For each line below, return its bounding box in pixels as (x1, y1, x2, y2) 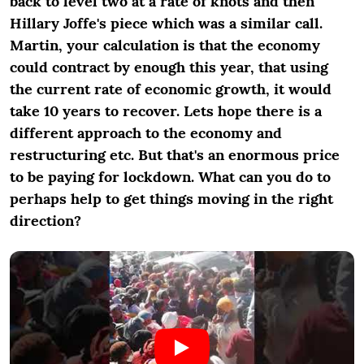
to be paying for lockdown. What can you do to (10, 167, 331, 186)
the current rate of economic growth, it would (10, 80, 331, 98)
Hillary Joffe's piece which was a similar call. (10, 14, 323, 32)
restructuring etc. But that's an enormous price (10, 145, 340, 164)
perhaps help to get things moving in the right (10, 189, 333, 208)
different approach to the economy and (10, 123, 282, 142)
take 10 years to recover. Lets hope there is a (10, 102, 322, 120)
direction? (10, 211, 81, 230)
